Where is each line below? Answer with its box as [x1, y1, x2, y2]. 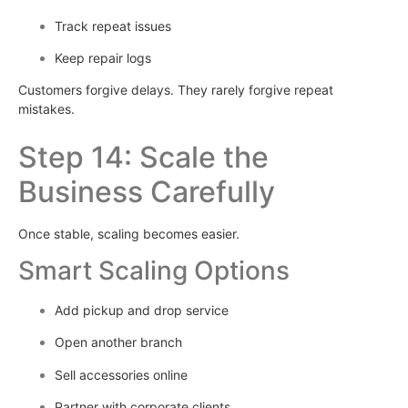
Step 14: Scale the [18, 138, 269, 175]
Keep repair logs [55, 49, 151, 66]
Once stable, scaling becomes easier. [18, 225, 240, 241]
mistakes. [18, 101, 75, 117]
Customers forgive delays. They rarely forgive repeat [18, 82, 333, 98]
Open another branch [55, 334, 182, 351]
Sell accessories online [55, 366, 188, 382]
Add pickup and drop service [55, 302, 229, 319]
